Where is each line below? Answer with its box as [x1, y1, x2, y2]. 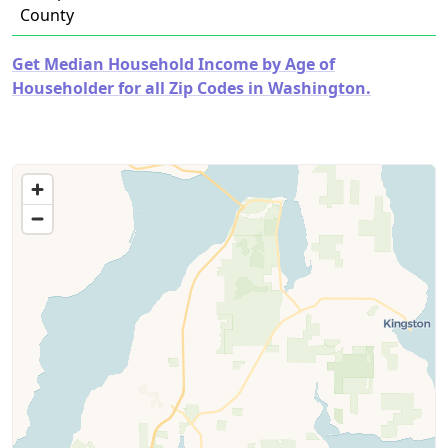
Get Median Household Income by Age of [12, 53, 335, 75]
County [20, 4, 74, 26]
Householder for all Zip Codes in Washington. [12, 77, 371, 99]
